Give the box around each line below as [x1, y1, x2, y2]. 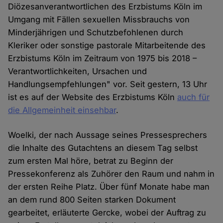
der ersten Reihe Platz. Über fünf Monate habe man [8, 182, 210, 192]
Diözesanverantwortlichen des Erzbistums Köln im [8, 1, 203, 12]
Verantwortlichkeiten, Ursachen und [8, 66, 147, 77]
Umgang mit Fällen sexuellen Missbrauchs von [8, 14, 190, 25]
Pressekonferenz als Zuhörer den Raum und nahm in [8, 169, 215, 179]
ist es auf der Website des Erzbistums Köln [8, 92, 178, 103]
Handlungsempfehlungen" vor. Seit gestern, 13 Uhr [8, 79, 208, 90]
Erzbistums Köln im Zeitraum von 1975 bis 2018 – [8, 53, 197, 64]
